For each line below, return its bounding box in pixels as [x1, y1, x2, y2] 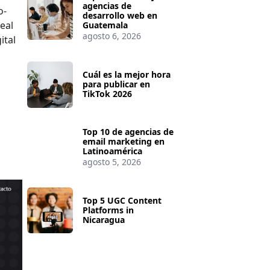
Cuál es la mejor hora [83, 69, 171, 81]
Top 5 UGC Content [83, 194, 162, 206]
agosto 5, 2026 [83, 155, 142, 168]
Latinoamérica [83, 145, 143, 157]
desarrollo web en [83, 10, 158, 22]
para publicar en [83, 78, 151, 90]
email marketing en [83, 135, 165, 147]
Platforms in [83, 204, 134, 216]
